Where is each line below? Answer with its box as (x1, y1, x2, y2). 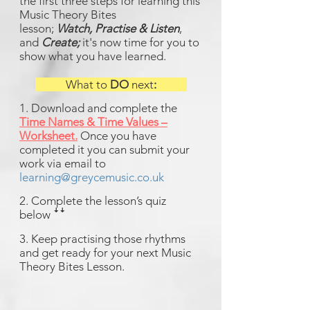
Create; (42, 35, 82, 49)
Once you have (77, 129, 156, 143)
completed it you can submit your (19, 143, 190, 156)
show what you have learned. (19, 49, 169, 63)
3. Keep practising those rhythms (19, 232, 185, 246)
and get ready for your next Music (19, 246, 191, 259)
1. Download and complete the (19, 101, 177, 115)
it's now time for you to (82, 35, 199, 49)
